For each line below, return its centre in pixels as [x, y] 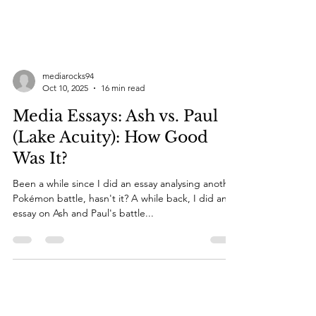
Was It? [40, 187]
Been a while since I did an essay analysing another [125, 212]
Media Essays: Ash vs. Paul [115, 144]
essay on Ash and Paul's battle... [83, 241]
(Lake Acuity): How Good [110, 165]
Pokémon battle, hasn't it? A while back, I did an [120, 226]
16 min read [123, 116]
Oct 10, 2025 [65, 116]
